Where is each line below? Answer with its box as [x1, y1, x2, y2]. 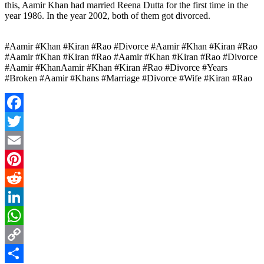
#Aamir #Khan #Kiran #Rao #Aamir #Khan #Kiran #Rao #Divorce [5, 51, 258, 62]
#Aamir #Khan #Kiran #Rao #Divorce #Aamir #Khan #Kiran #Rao [5, 41, 258, 51]
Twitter [5, 134, 31, 145]
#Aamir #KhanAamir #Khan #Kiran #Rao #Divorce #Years [5, 62, 227, 72]
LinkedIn [5, 210, 39, 220]
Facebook [5, 115, 41, 126]
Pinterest [5, 172, 37, 183]
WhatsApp [5, 229, 45, 239]
